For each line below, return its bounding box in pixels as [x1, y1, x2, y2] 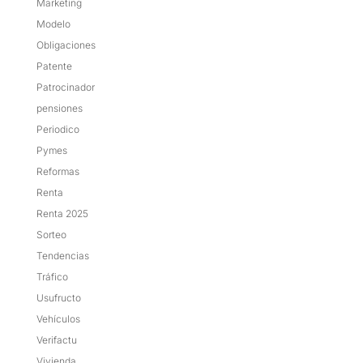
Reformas [36, 164, 79, 177]
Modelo [36, 17, 70, 30]
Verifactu [36, 333, 77, 346]
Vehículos [36, 312, 80, 325]
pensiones [36, 101, 83, 114]
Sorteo [36, 228, 66, 241]
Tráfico [36, 270, 68, 283]
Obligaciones [36, 38, 96, 51]
